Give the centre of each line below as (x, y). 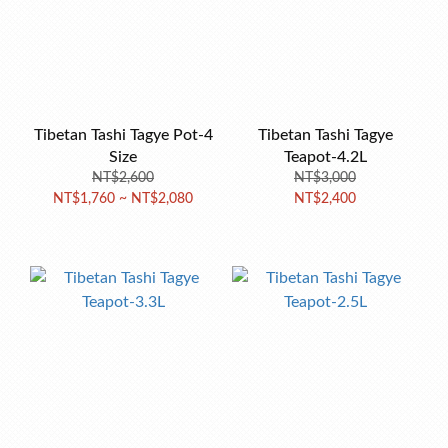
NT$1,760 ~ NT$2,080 (123, 199)
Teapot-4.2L (325, 157)
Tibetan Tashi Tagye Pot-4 (123, 135)
